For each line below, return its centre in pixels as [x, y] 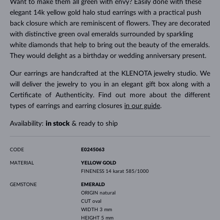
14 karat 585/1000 [127, 171]
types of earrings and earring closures [67, 106]
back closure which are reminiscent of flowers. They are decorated [110, 23]
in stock [57, 124]
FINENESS [93, 171]
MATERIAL [22, 163]
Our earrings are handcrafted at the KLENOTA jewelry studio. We [110, 73]
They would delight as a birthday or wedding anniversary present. [108, 56]
